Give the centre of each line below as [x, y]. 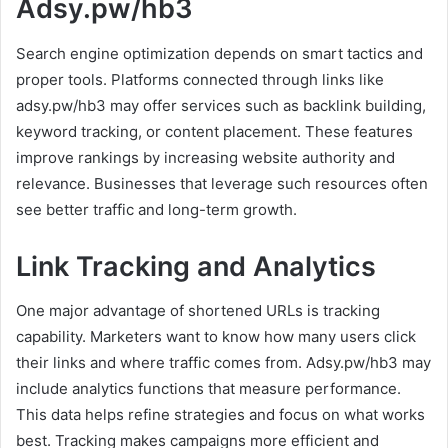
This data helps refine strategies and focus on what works [220, 415]
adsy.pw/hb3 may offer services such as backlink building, [221, 105]
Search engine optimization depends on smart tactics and [219, 53]
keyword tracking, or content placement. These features [214, 131]
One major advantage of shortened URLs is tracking [198, 311]
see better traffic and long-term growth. [156, 209]
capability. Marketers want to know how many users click [216, 337]
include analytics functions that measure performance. [208, 389]
